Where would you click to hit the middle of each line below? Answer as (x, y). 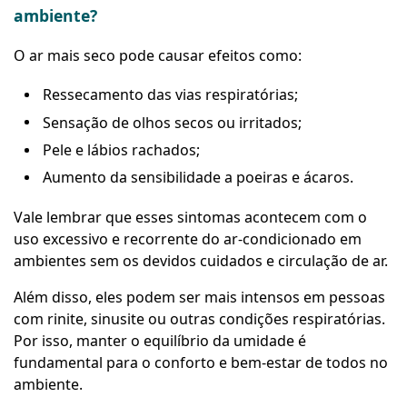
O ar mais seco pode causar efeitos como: (158, 56)
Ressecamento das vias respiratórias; (170, 95)
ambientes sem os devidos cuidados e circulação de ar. (201, 260)
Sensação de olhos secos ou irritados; (172, 122)
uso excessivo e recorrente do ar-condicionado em (188, 238)
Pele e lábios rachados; (121, 150)
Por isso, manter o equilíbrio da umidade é (160, 340)
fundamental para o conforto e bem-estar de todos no (201, 362)
